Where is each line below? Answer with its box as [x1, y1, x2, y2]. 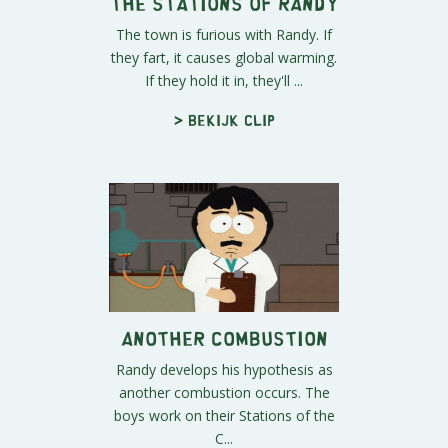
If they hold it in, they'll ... [145, 70, 303, 90]
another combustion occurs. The [118, 383, 330, 403]
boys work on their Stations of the [113, 406, 335, 426]
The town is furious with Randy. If [116, 24, 332, 44]
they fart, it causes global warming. [111, 47, 337, 67]
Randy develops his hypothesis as [115, 360, 333, 380]
